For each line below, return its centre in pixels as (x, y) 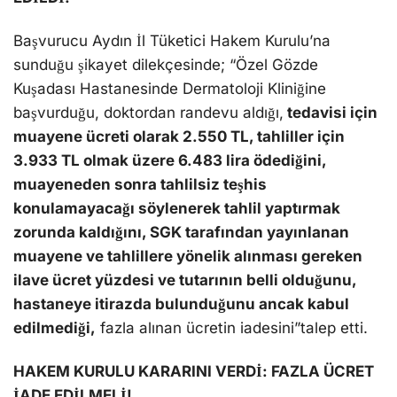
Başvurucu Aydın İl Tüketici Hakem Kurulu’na (172, 41)
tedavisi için (331, 113)
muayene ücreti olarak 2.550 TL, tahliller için (179, 137)
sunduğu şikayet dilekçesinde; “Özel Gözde (166, 65)
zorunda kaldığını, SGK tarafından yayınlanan (181, 233)
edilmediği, (54, 328)
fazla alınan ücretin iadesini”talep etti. (232, 328)
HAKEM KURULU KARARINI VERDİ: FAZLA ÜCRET (194, 372)
